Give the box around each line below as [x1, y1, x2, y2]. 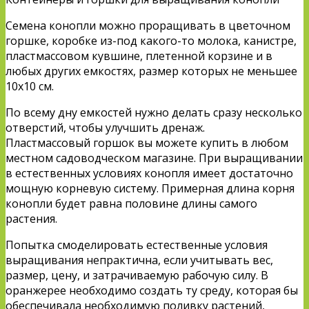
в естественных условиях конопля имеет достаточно [6, 165, 293, 181]
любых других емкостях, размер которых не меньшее [6, 63, 297, 79]
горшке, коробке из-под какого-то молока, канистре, [6, 32, 297, 48]
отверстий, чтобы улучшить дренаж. [6, 119, 205, 135]
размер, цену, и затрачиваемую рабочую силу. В [6, 267, 268, 283]
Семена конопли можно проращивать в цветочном [6, 17, 290, 33]
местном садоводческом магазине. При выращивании [6, 150, 303, 166]
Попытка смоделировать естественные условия [6, 237, 268, 252]
